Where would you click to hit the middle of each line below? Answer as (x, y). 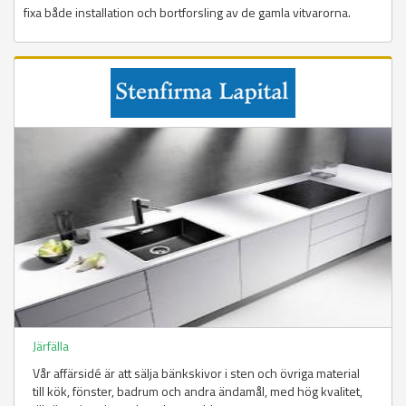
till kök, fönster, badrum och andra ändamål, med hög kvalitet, (198, 391)
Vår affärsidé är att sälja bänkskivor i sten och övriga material (196, 373)
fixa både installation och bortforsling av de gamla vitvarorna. (188, 13)
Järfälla (51, 346)
